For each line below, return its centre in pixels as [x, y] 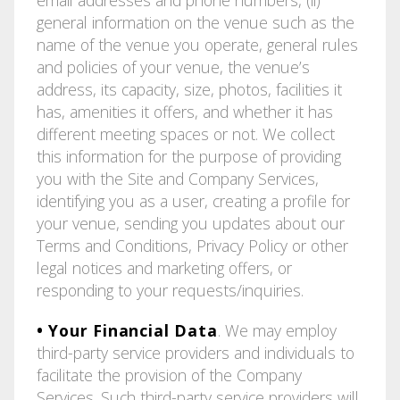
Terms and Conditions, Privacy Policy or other [192, 245]
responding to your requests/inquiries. [170, 290]
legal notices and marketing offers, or [164, 267]
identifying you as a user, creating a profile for [193, 200]
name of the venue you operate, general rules [197, 44]
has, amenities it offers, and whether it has [184, 111]
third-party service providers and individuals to [195, 352]
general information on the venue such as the [195, 22]
